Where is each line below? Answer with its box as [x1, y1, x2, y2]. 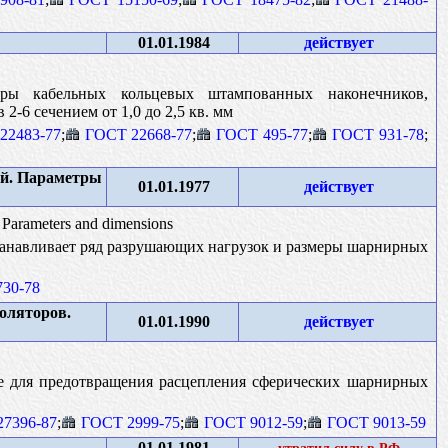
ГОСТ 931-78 [331, 125, 424, 143]
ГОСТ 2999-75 [80, 413, 180, 431]
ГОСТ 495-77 [216, 125, 308, 143]
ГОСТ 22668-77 [84, 125, 193, 143]
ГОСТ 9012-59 [203, 413, 303, 431]
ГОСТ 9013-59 [326, 413, 426, 431]
